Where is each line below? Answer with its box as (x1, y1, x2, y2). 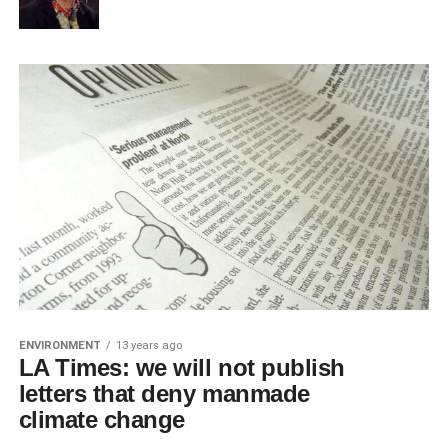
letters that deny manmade (18, 380, 310, 408)
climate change (18, 406, 185, 434)
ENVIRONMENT (18, 339, 101, 353)
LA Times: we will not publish (18, 354, 345, 382)
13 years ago (115, 339, 182, 353)
